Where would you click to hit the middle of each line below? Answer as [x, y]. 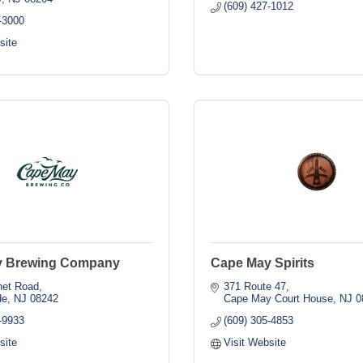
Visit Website [255, 342]
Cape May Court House [279, 299]
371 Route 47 [255, 286]
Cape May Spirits [263, 263]
